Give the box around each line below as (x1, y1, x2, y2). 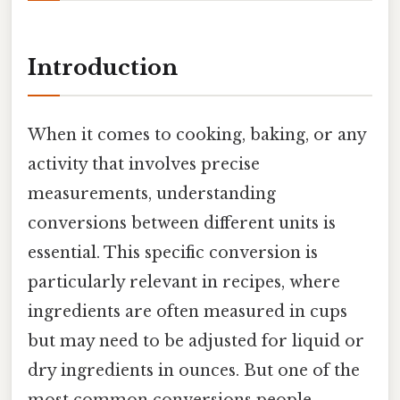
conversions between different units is (28, 212, 336, 233)
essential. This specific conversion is (28, 242, 318, 262)
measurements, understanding (28, 183, 276, 204)
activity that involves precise (28, 154, 260, 174)
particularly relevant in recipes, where (28, 271, 340, 292)
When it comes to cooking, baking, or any (28, 124, 366, 145)
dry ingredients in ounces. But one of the (28, 360, 360, 380)
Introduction (28, 54, 178, 81)
